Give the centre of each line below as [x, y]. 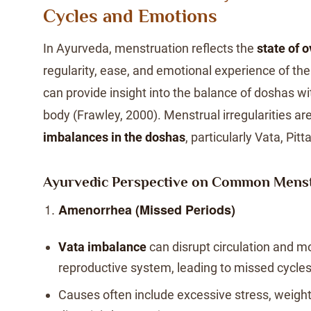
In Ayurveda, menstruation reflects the [150, 48]
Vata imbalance [102, 247]
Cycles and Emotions [130, 16]
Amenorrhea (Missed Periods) [147, 210]
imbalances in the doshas [114, 137]
